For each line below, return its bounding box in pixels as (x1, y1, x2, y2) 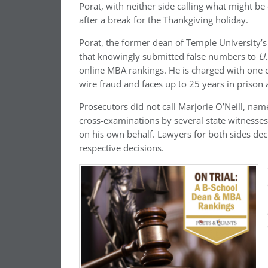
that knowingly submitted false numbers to (79, 50, 258, 63)
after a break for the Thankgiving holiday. (79, 14, 248, 26)
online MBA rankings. (79, 64, 166, 77)
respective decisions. (79, 142, 164, 154)
